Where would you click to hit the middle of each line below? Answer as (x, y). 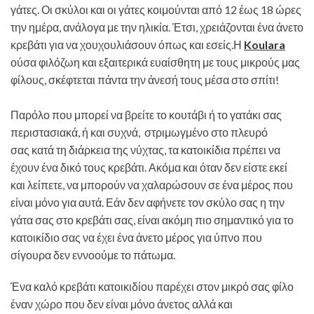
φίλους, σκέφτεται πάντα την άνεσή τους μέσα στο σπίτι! (145, 80)
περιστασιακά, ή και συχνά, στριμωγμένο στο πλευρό (139, 132)
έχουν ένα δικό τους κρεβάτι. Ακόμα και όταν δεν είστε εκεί (149, 167)
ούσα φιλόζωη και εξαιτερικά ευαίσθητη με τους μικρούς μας (155, 62)
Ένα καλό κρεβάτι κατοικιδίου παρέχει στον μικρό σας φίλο (152, 286)
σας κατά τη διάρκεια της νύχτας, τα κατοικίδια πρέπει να (145, 150)
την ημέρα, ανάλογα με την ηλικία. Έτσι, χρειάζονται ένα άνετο (157, 27)
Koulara (265, 45)
